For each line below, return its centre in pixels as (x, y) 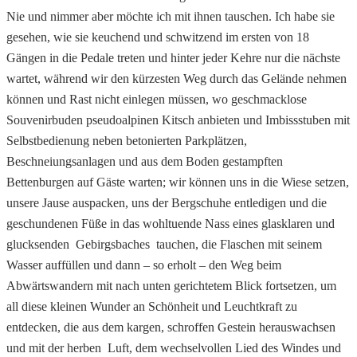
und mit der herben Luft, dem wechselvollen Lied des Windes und (174, 347)
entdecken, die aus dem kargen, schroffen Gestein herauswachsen (171, 327)
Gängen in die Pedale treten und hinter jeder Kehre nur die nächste (173, 57)
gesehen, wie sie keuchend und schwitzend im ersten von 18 (158, 37)
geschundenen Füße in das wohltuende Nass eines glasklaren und (171, 223)
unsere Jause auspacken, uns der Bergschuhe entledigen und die (167, 202)
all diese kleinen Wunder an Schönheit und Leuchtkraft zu (152, 306)
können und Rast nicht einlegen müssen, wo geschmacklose (157, 99)
